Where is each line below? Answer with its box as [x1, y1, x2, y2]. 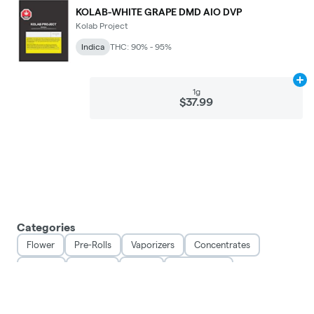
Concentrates [194, 240, 250, 250]
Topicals [76, 263, 109, 273]
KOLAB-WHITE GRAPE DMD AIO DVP [76, 6, 242, 18]
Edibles [27, 263, 56, 273]
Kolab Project [76, 21, 128, 30]
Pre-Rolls [74, 240, 111, 250]
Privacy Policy [128, 302, 182, 312]
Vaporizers [131, 240, 175, 250]
